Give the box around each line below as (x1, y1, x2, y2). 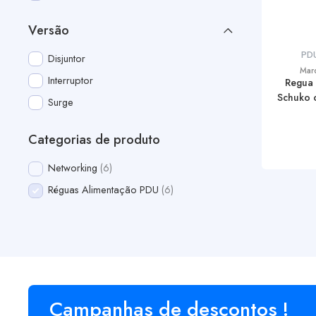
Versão (28, 20, 69, 39)
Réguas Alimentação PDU (48, 182, 159, 197)
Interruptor (48, 72, 94, 87)
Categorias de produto (28, 130, 160, 150)
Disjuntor (48, 50, 86, 66)
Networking (48, 160, 98, 176)
